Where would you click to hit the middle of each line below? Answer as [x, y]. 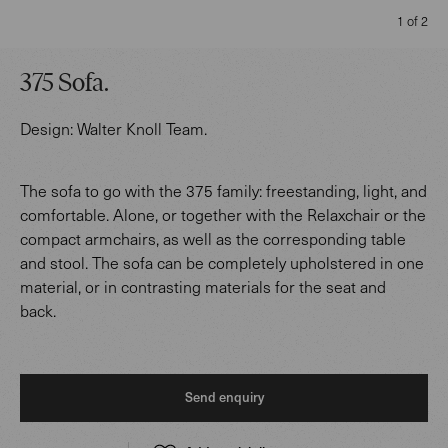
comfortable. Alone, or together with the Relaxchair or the [223, 214]
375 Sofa [62, 84]
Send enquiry [224, 397]
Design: [46, 128]
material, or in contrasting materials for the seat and [203, 286]
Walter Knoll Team [140, 128]
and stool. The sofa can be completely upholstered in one [222, 262]
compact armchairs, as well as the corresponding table [213, 238]
